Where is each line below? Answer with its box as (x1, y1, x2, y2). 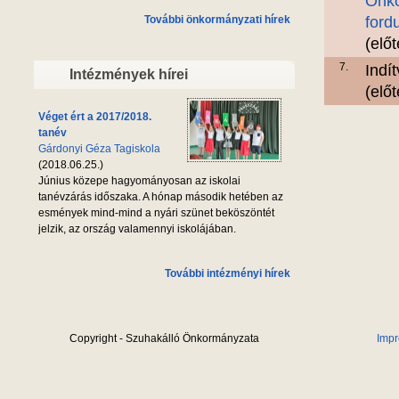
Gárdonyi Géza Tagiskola (38, 142, 160, 155)
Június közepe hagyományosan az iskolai (38, 174, 240, 187)
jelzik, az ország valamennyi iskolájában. (38, 222, 236, 235)
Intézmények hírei (69, 66, 188, 82)
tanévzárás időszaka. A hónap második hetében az (38, 190, 283, 203)
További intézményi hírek (165, 266, 290, 280)
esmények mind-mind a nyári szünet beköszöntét (38, 206, 274, 219)
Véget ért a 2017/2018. (38, 110, 151, 123)
